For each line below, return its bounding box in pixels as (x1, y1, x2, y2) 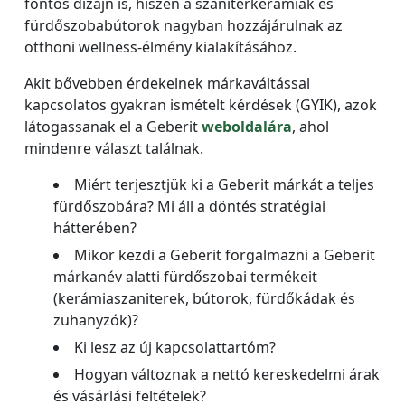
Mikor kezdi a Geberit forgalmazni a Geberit (74, 244, 375, 265)
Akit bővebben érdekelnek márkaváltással (24, 72, 310, 93)
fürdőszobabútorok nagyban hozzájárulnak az (24, 14, 343, 35)
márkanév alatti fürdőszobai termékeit (53, 266, 317, 287)
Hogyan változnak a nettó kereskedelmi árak (74, 363, 380, 384)
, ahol (292, 116, 329, 137)
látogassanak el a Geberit (24, 116, 202, 137)
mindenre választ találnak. (24, 137, 203, 158)
